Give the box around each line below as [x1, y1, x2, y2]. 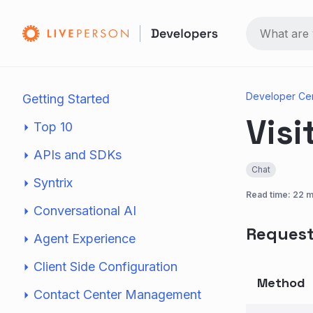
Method [257, 275, 305, 291]
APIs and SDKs [34, 147, 122, 162]
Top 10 [34, 119, 73, 134]
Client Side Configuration [34, 259, 177, 274]
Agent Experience [34, 231, 136, 246]
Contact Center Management [34, 287, 201, 302]
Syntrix [34, 175, 73, 190]
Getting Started [22, 92, 110, 106]
